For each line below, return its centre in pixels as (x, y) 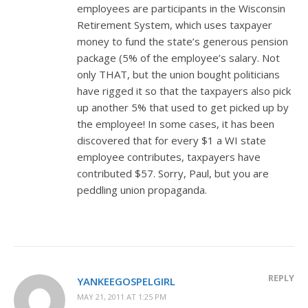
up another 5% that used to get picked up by (183, 107)
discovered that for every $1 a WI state (172, 140)
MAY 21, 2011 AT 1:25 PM (122, 296)
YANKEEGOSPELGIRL (126, 281)
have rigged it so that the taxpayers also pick (184, 90)
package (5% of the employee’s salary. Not (178, 57)
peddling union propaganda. (142, 189)
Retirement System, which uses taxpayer (175, 24)
